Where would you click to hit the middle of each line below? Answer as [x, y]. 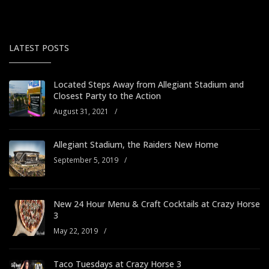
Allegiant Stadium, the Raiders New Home [136, 145]
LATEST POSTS [39, 48]
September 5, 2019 [86, 160]
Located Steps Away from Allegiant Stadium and [149, 85]
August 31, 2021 [81, 112]
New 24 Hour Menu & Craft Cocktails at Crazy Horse [157, 204]
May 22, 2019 [76, 231]
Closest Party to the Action [107, 96]
